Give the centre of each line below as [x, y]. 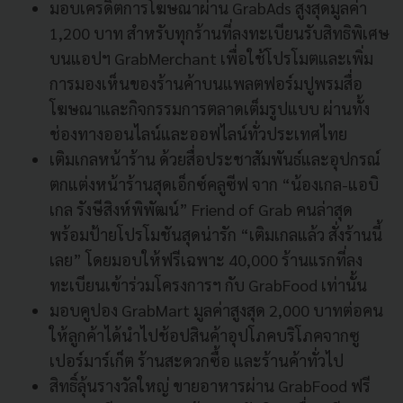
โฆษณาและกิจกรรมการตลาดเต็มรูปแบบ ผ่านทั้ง [210, 108]
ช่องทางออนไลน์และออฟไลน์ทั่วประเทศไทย [198, 133]
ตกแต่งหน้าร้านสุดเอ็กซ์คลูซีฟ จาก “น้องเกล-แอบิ [214, 184]
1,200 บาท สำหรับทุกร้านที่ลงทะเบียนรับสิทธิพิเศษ [219, 32]
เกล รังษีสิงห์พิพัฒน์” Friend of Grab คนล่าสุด [201, 209]
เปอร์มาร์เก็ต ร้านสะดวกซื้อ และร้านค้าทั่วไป [197, 360]
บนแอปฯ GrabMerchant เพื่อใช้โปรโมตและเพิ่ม [211, 58]
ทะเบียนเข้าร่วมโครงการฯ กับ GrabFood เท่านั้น [208, 284]
